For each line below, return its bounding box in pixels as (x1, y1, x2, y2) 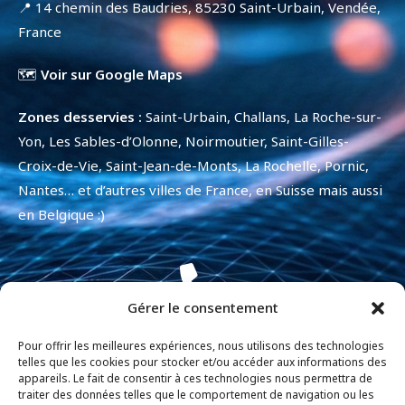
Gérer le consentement (127, 298, 278, 316)
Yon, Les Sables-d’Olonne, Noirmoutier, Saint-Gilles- (18, 131, 349, 150)
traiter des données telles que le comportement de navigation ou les (18, 387, 374, 402)
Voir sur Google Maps (41, 64, 183, 83)
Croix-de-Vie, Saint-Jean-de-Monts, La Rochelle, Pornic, (18, 155, 369, 174)
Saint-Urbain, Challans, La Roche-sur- (142, 107, 381, 126)
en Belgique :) (18, 204, 105, 223)
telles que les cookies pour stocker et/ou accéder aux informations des (18, 354, 387, 370)
